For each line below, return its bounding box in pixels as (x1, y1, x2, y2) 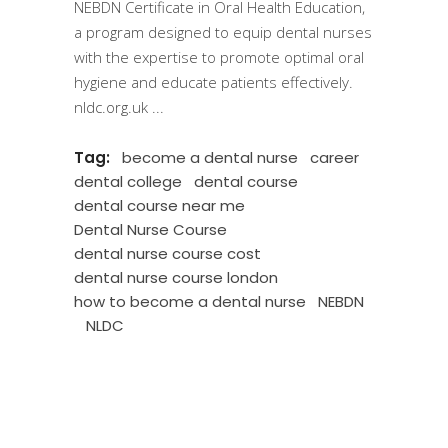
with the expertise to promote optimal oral (74, 47, 364, 67)
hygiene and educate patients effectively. (74, 72, 353, 92)
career (310, 147, 359, 168)
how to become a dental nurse (74, 291, 306, 312)
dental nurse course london (74, 267, 278, 288)
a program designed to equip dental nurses (74, 22, 372, 42)
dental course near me (74, 195, 245, 216)
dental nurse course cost (74, 243, 261, 264)
